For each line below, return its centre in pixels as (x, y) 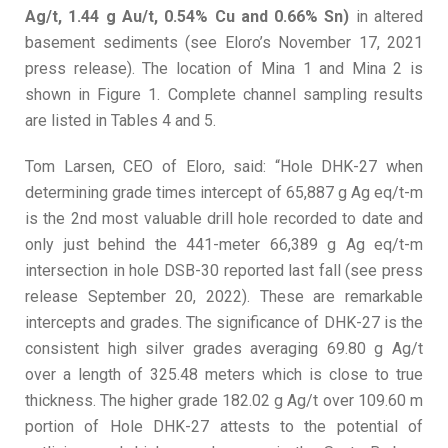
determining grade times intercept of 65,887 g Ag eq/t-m (224, 193)
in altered (386, 17)
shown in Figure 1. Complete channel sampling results (224, 95)
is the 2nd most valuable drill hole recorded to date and (224, 219)
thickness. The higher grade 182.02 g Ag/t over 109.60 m (224, 401)
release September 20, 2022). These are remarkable (224, 297)
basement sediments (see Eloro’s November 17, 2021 (224, 43)
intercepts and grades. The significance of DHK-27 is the (224, 323)
